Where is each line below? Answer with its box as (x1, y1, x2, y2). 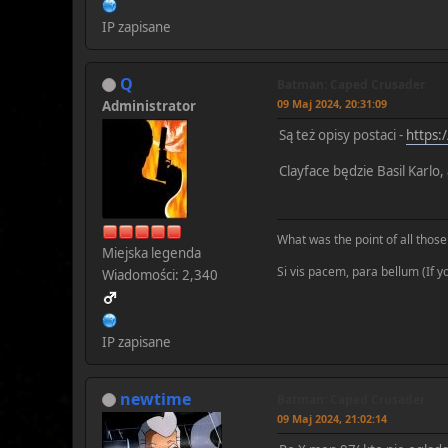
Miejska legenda (102, 243, 201, 262)
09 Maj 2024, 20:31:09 (277, 95, 387, 111)
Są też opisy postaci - (279, 125, 406, 144)
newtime (120, 387, 191, 410)
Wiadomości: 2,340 (102, 265, 218, 284)
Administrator (102, 96, 196, 115)
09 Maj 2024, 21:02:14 (277, 410, 387, 426)
